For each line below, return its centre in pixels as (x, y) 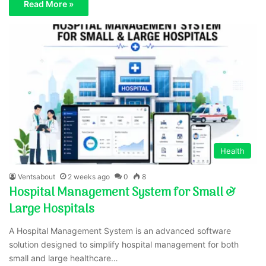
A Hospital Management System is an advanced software (120, 230)
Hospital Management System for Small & (123, 193)
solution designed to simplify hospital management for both (124, 244)
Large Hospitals (52, 209)
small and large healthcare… (64, 258)
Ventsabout (37, 176)
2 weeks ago (89, 176)
